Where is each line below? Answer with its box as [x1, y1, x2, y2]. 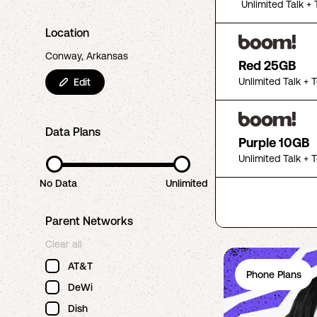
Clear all [45, 238, 82, 250]
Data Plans [45, 125, 100, 138]
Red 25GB [238, 58, 296, 73]
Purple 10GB [238, 135, 309, 150]
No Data [39, 178, 77, 189]
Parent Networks [45, 214, 133, 227]
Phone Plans [246, 269, 301, 280]
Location [45, 26, 89, 39]
